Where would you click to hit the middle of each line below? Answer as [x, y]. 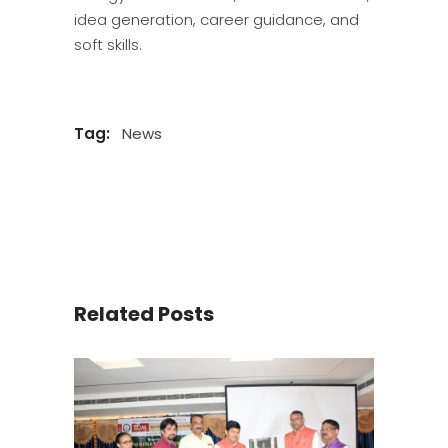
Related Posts [144, 314]
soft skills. [108, 44]
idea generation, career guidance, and [216, 19]
